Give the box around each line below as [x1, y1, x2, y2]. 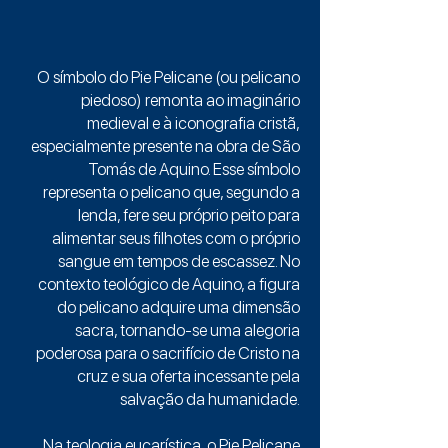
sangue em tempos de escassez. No [58, 251, 300, 271]
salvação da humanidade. [120, 389, 300, 409]
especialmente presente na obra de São [31, 136, 300, 156]
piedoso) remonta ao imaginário [81, 90, 300, 110]
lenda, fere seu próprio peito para [78, 205, 300, 225]
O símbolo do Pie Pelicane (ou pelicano [37, 67, 300, 87]
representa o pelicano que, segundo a [43, 182, 300, 202]
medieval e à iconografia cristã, [87, 113, 300, 133]
